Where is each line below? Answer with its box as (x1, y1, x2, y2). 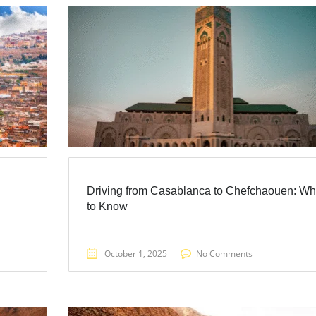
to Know (86, 200, 128, 212)
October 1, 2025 (104, 247, 167, 260)
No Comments (195, 247, 253, 260)
